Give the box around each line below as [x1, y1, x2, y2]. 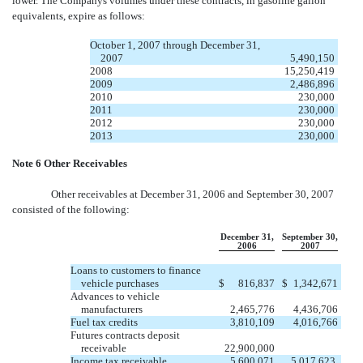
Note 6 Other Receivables [12, 156, 127, 169]
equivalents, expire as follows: [12, 9, 145, 22]
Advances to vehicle [70, 289, 160, 302]
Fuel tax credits [70, 315, 138, 328]
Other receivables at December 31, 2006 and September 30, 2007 [51, 187, 334, 200]
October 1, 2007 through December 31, [90, 38, 260, 51]
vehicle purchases [81, 276, 160, 289]
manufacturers [81, 302, 143, 315]
